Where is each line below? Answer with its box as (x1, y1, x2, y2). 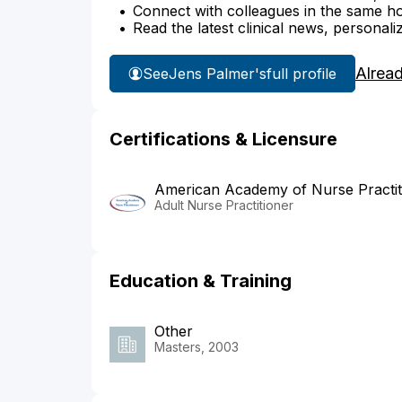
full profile (267, 64, 336, 83)
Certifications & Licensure (109, 128, 337, 151)
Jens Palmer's (169, 64, 267, 83)
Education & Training (109, 270, 292, 293)
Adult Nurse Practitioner (154, 197, 293, 214)
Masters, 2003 (154, 339, 239, 355)
